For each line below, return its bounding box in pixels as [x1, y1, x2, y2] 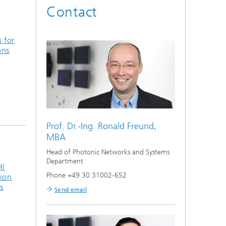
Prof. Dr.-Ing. [46, 121, 95, 132]
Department [46, 157, 83, 166]
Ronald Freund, [98, 121, 156, 132]
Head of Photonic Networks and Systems [46, 148, 169, 157]
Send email [54, 186, 87, 194]
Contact [46, 4, 97, 20]
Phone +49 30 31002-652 [46, 171, 127, 180]
